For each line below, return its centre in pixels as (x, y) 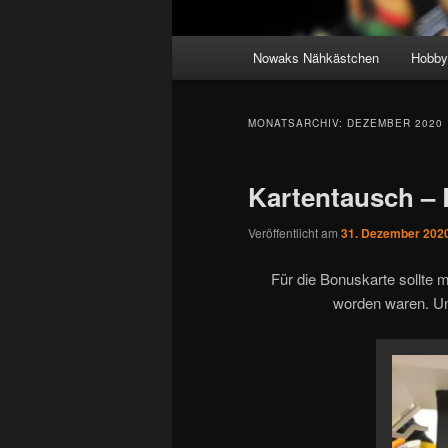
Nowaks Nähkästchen (316, 58)
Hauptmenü (210, 48)
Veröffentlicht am (294, 233)
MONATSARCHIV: (297, 123)
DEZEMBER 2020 (395, 123)
